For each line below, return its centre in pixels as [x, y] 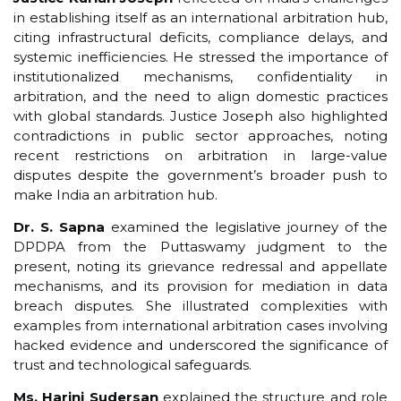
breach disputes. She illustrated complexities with [200, 305]
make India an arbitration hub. [115, 194]
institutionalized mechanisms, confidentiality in [200, 76]
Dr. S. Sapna [59, 226]
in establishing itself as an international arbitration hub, [200, 17]
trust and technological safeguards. [132, 364]
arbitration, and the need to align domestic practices [200, 96]
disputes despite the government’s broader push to [200, 175]
